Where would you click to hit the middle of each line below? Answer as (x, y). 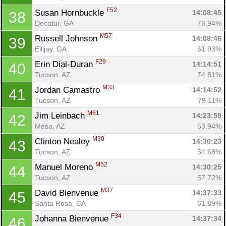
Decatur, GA (54, 23)
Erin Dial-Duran (65, 64)
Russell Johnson (67, 38)
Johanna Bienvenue (73, 218)
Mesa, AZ (50, 126)
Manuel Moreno (65, 167)
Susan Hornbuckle (71, 13)
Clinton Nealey (64, 141)
